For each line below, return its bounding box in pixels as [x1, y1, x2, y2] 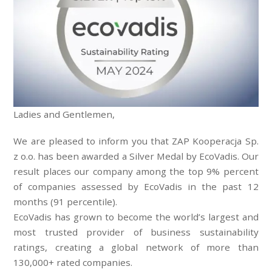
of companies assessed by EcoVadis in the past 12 [13, 180, 259, 193]
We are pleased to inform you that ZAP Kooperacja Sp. [13, 135, 259, 148]
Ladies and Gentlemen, [13, 107, 115, 120]
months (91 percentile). [13, 195, 118, 208]
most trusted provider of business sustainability [13, 226, 259, 239]
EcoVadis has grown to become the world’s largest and [13, 211, 259, 223]
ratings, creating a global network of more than [13, 241, 259, 254]
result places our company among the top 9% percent [13, 165, 259, 178]
